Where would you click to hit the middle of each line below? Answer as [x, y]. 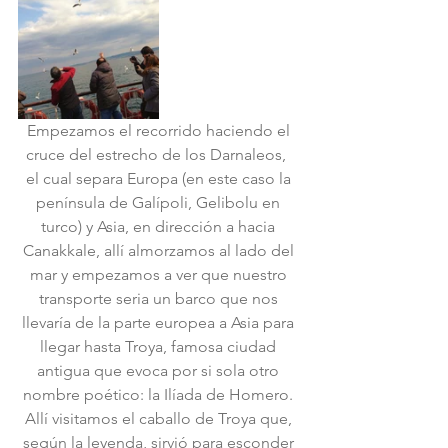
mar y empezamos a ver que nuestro [160, 274]
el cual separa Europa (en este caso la [160, 178]
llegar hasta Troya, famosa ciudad [160, 346]
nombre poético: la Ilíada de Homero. [160, 394]
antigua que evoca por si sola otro [160, 370]
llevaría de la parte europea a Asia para [160, 322]
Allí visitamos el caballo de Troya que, [160, 418]
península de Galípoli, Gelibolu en [160, 202]
